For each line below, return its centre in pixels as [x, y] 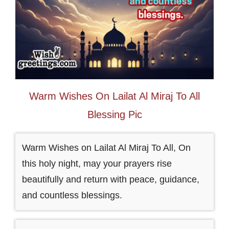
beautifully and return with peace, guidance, [110, 179]
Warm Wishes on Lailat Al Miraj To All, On [106, 147]
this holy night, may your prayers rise [97, 163]
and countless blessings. [72, 195]
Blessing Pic [114, 114]
